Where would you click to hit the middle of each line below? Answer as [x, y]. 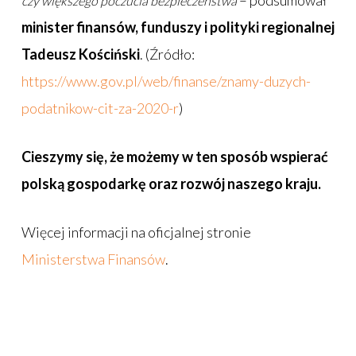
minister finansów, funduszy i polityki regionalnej [178, 27]
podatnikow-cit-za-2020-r [100, 108]
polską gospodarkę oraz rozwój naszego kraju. [171, 184]
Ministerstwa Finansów [93, 259]
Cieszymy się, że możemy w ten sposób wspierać [174, 157]
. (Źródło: [167, 54]
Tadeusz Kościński [80, 54]
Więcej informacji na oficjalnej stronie [136, 232]
